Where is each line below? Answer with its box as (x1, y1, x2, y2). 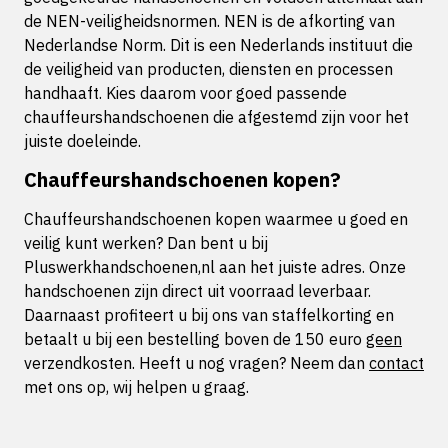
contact (369, 353, 424, 373)
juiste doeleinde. (24, 131, 141, 151)
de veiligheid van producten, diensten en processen (24, 59, 393, 79)
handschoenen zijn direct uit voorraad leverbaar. (24, 281, 371, 301)
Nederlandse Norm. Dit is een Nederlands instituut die (24, 35, 413, 55)
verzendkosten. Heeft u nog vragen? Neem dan (24, 353, 369, 373)
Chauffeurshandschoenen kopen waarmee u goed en (24, 209, 408, 229)
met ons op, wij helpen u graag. (24, 377, 249, 397)
